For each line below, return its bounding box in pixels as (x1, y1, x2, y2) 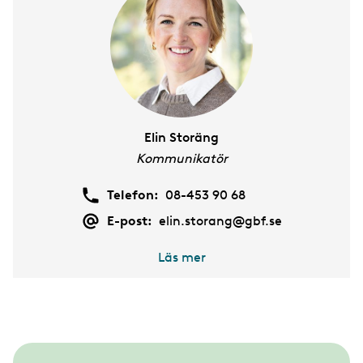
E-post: (107, 212, 152, 228)
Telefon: (107, 186, 159, 203)
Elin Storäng (144, 129, 219, 145)
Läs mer (157, 249, 206, 265)
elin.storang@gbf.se (159, 212, 282, 228)
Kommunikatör (135, 150, 228, 166)
